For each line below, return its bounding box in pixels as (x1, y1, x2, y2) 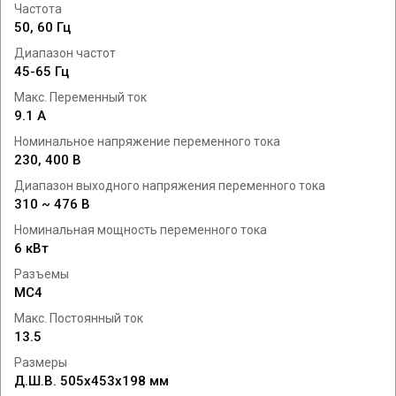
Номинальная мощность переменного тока (14, 223, 267, 237)
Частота (14, 2, 62, 16)
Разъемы (14, 267, 69, 281)
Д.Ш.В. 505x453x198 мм (14, 373, 169, 389)
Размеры (14, 355, 67, 369)
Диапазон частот (14, 46, 116, 60)
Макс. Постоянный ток (14, 311, 143, 325)
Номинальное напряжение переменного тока (14, 134, 280, 148)
